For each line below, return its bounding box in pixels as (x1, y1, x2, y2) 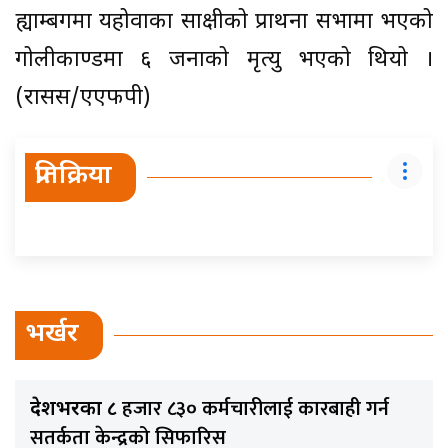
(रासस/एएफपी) (15, 84, 151, 114)
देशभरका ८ (30, 397, 122, 424)
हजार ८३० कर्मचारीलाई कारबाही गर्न (122, 392, 389, 427)
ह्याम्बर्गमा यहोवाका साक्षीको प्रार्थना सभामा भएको (15, 8, 433, 38)
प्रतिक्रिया (35, 160, 112, 195)
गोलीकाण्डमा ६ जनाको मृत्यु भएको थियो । (15, 46, 433, 76)
